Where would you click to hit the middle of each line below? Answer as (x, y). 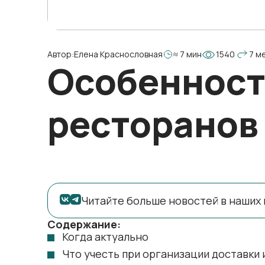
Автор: (61, 54)
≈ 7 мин (188, 54)
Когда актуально (105, 237)
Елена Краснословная (118, 54)
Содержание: (84, 224)
